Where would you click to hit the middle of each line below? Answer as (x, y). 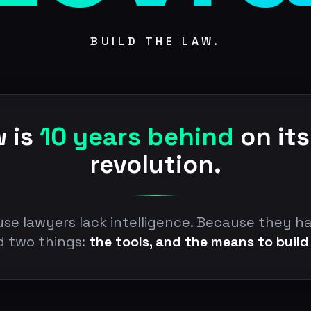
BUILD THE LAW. (155, 41)
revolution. (155, 164)
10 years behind (137, 136)
